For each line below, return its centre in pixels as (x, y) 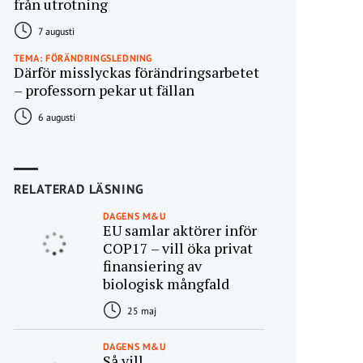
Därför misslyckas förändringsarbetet (136, 73)
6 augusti (55, 117)
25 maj (140, 311)
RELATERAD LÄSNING (79, 189)
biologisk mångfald (166, 284)
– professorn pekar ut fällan (104, 90)
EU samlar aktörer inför (179, 231)
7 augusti (55, 32)
